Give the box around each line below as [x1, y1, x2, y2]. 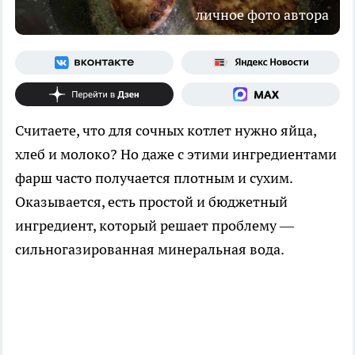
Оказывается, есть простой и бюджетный [15, 193, 288, 212]
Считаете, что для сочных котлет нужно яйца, [15, 121, 316, 140]
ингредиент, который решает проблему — [15, 216, 294, 235]
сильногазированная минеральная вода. [15, 240, 287, 259]
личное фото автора [196, 6, 329, 25]
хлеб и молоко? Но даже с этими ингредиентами [15, 145, 337, 164]
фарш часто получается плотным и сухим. [15, 169, 292, 188]
